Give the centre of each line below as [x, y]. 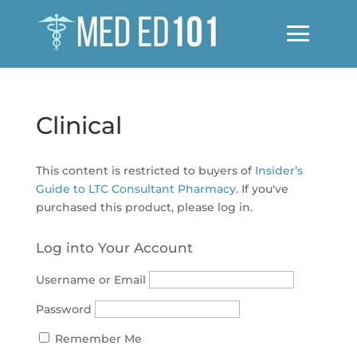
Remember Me [96, 338]
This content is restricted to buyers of [145, 171]
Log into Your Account [114, 248]
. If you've [262, 189]
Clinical [78, 126]
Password [63, 309]
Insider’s [279, 171]
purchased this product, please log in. [144, 207]
